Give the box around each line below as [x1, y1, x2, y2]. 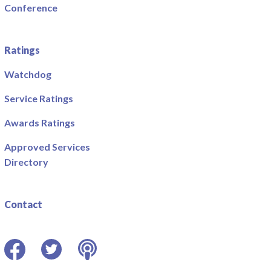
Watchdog [4, 68, 52, 80]
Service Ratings [4, 92, 74, 104]
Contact [4, 198, 43, 210]
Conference [4, 1, 58, 13]
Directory [4, 155, 49, 168]
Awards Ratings [4, 116, 76, 128]
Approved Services [4, 140, 91, 152]
